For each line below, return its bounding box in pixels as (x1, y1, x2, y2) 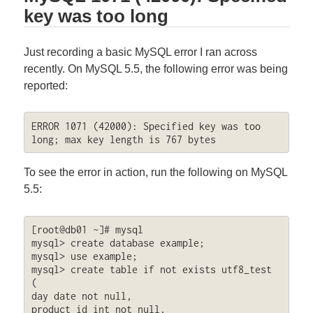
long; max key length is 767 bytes (31, 133, 216, 145)
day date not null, (31, 290, 132, 303)
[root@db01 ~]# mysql (31, 224, 143, 236)
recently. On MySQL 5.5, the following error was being (24, 62, 289, 75)
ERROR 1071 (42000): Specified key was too (31, 119, 261, 132)
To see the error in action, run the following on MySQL (24, 166, 288, 179)
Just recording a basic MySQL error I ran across (24, 45, 258, 58)
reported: (24, 79, 68, 92)
